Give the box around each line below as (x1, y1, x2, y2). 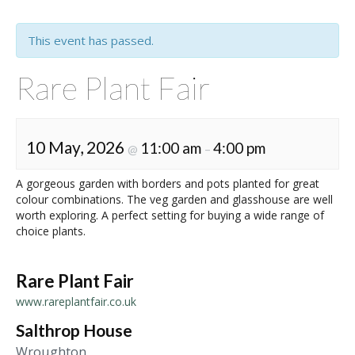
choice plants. (16, 223, 86, 239)
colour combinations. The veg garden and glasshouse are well (16, 192, 333, 207)
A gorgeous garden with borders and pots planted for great (16, 176, 319, 191)
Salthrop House (16, 320, 132, 340)
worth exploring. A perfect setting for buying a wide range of (16, 208, 324, 223)
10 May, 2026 (26, 137, 128, 157)
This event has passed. (28, 32, 154, 48)
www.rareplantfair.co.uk (16, 294, 136, 309)
